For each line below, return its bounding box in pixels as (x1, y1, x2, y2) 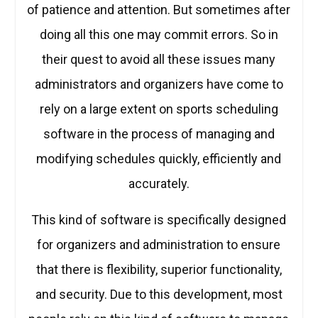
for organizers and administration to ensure (37, 237, 281, 253)
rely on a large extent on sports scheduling (39, 102, 278, 117)
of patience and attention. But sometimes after (27, 2, 291, 18)
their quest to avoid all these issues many (42, 52, 276, 67)
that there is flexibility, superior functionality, (35, 262, 282, 278)
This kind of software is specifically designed (31, 212, 287, 228)
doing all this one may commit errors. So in (39, 27, 278, 43)
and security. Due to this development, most (35, 287, 283, 302)
